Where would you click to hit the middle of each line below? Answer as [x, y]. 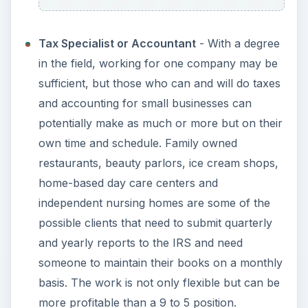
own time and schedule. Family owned [137, 143]
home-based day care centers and [128, 183]
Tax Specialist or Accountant [117, 44]
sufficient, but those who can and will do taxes [159, 84]
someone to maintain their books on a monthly [160, 263]
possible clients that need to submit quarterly [155, 223]
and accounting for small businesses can [145, 103]
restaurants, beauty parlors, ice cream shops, [158, 163]
